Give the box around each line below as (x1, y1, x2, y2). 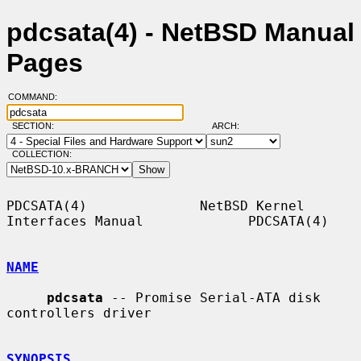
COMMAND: (7, 92, 67, 102)
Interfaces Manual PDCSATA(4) (6, 213, 329, 229)
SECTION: (11, 121, 61, 131)
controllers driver (6, 305, 151, 321)
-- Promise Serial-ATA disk (103, 289, 321, 305)
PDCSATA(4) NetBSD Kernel (6, 197, 305, 214)
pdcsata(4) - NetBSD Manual (6, 18, 355, 48)
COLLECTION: (11, 149, 72, 160)
